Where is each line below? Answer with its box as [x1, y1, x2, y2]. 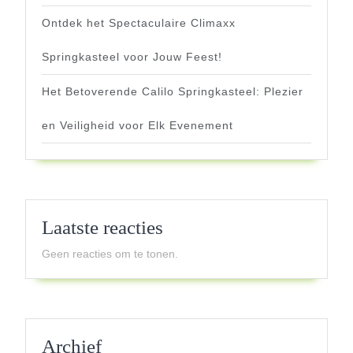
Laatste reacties [42, 216, 163, 238]
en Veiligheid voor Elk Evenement [42, 118, 233, 132]
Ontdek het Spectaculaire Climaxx [42, 16, 236, 29]
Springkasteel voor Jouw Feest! [42, 50, 222, 63]
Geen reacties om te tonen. [42, 247, 178, 260]
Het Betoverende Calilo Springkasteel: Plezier [42, 84, 303, 98]
